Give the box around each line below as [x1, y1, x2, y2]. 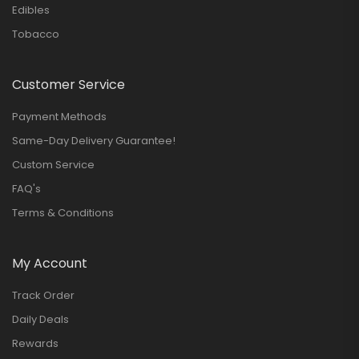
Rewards [12, 335, 58, 351]
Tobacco [12, 26, 59, 42]
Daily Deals [12, 311, 69, 327]
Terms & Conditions [12, 204, 114, 220]
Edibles [12, 2, 50, 18]
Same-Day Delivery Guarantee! [12, 132, 175, 148]
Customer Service [12, 75, 125, 94]
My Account [12, 253, 87, 272]
